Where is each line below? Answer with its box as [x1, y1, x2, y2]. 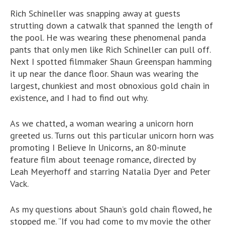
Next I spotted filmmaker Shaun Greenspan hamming [10, 56, 212, 68]
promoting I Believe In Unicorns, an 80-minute [10, 142, 186, 154]
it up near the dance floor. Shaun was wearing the [10, 68, 198, 80]
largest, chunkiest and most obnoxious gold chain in [10, 80, 209, 92]
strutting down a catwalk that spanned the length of [10, 20, 213, 32]
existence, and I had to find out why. [10, 92, 148, 104]
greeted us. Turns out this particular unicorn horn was [10, 130, 214, 142]
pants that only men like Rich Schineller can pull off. [10, 44, 210, 56]
